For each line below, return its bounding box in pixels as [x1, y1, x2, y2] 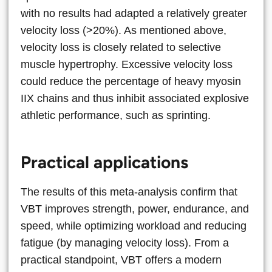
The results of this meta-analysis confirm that [21, 185, 237, 198]
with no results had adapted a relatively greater [21, 7, 247, 19]
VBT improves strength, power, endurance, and [21, 202, 249, 215]
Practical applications [21, 151, 188, 172]
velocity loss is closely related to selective [21, 41, 221, 53]
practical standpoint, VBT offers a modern [21, 253, 222, 266]
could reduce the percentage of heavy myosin [21, 75, 241, 87]
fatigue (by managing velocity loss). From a [21, 236, 229, 249]
